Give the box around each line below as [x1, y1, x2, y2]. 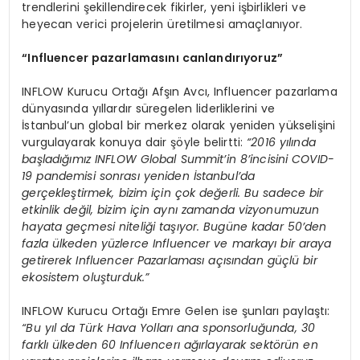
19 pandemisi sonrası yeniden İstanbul [22, 168, 238, 185]
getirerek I [22, 252, 79, 269]
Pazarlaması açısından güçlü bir [137, 252, 317, 269]
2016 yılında [251, 134, 316, 151]
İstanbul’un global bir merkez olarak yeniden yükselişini [22, 117, 336, 134]
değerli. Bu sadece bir [199, 185, 324, 202]
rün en [280, 337, 318, 354]
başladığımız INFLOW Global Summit [22, 151, 224, 168]
